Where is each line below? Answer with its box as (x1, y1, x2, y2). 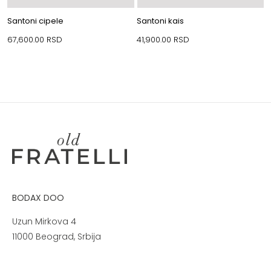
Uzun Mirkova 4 (11, 215, 76, 227)
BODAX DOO (11, 191, 64, 204)
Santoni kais (137, 15, 184, 27)
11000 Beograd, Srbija (11, 230, 101, 243)
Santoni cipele (7, 15, 64, 27)
